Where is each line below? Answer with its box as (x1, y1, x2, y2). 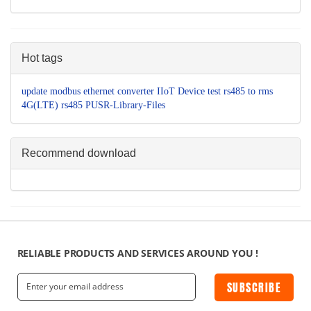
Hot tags (22, 52, 62, 65)
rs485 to (224, 86, 255, 97)
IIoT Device (157, 86, 205, 97)
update (22, 86, 47, 97)
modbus (50, 86, 81, 97)
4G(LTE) (22, 100, 58, 111)
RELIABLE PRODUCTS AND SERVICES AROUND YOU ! (17, 247, 259, 260)
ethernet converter (83, 86, 154, 97)
